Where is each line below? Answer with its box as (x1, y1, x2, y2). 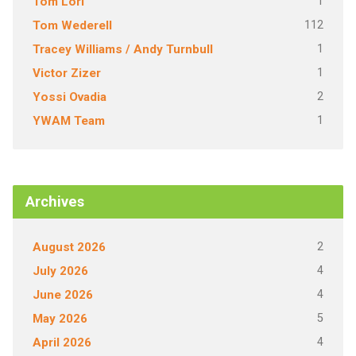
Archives (25, 193, 84, 210)
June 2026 (32, 288, 93, 302)
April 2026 (32, 335, 91, 350)
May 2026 (32, 311, 87, 326)
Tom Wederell (32, 18, 112, 33)
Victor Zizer (32, 66, 101, 80)
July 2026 (32, 264, 88, 278)
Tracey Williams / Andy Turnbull (32, 42, 213, 56)
